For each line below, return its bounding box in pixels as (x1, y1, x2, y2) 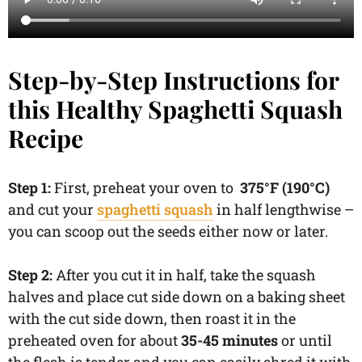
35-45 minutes (181, 330, 278, 350)
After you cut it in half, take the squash (56, 264, 316, 284)
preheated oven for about (8, 330, 181, 350)
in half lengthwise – (213, 199, 354, 219)
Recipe (8, 121, 83, 154)
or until (278, 330, 332, 350)
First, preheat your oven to (54, 177, 240, 197)
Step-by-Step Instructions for (8, 63, 339, 96)
